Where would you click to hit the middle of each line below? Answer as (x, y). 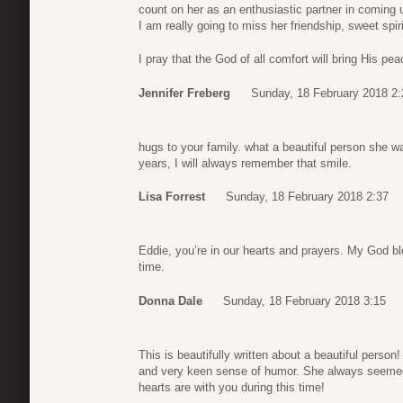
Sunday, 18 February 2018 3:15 (304, 300)
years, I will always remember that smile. (245, 163)
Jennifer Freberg (184, 93)
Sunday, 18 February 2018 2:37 (307, 197)
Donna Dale (170, 300)
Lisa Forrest (172, 197)
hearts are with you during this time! (232, 387)
